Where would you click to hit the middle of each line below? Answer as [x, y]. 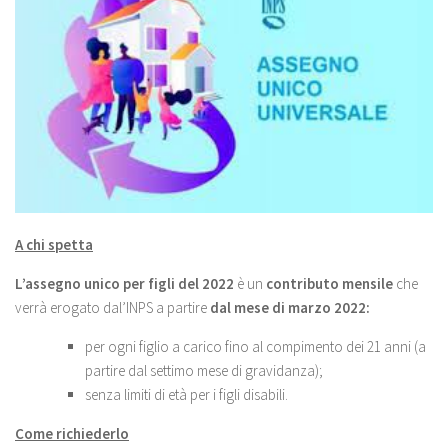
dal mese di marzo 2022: [290, 308]
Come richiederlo [72, 434]
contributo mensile [329, 284]
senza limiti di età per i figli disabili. [186, 395]
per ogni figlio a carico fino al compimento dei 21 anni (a [255, 347]
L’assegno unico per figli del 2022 [124, 284]
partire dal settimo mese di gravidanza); [204, 371]
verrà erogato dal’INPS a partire [112, 308]
